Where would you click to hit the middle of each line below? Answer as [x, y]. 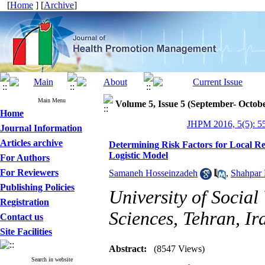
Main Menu [52, 100]
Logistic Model [138, 155]
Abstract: [128, 249]
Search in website [52, 259]
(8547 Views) [179, 249]
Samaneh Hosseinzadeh [153, 173]
